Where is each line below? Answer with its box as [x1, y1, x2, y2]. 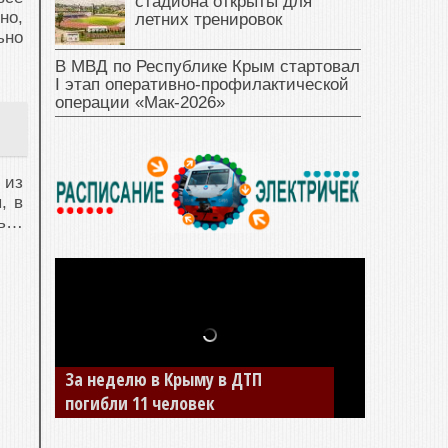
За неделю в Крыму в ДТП [65, 367, 262, 392]
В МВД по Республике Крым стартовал [55, 57, 360, 76]
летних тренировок [135, 10, 282, 29]
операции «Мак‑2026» [55, 93, 225, 112]
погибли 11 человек [65, 391, 215, 416]
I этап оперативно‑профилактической [55, 75, 349, 94]
